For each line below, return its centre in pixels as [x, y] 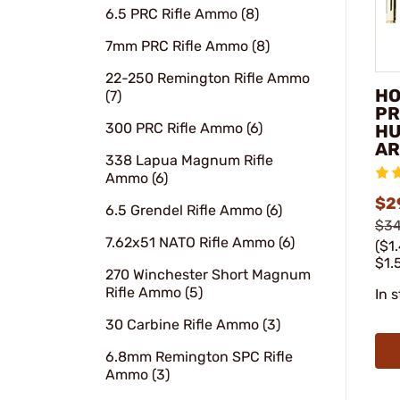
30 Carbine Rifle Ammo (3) [193, 325]
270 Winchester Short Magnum [208, 275]
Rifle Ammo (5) [154, 292]
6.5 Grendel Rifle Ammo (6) [194, 210]
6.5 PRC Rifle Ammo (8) [182, 14]
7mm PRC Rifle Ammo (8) [187, 46]
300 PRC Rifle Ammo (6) [184, 128]
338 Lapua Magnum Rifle [189, 160]
